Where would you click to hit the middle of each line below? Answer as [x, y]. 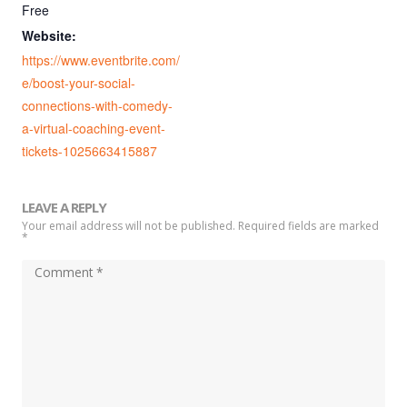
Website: [49, 36]
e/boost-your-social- [79, 83]
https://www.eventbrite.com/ [101, 60]
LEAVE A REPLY [64, 208]
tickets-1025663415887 [89, 151]
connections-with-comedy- [97, 106]
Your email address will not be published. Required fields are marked [200, 226]
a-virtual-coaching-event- [94, 129]
